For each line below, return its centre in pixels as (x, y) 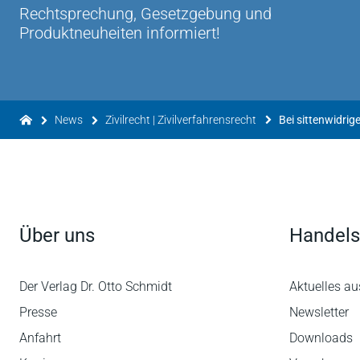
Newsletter (319, 312)
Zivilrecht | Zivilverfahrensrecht (181, 120)
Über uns (57, 235)
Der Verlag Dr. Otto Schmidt (96, 286)
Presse (38, 312)
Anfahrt (40, 338)
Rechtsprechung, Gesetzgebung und (145, 14)
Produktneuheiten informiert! (120, 33)
